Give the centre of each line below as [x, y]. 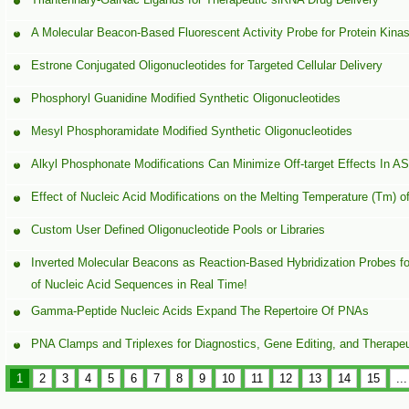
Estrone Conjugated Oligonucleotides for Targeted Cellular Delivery [207, 65]
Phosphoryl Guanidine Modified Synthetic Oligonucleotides [186, 98]
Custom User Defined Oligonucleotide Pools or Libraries [178, 230]
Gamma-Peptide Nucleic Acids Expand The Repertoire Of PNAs [200, 311]
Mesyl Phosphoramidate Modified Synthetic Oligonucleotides [192, 131]
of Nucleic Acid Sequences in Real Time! [140, 284]
